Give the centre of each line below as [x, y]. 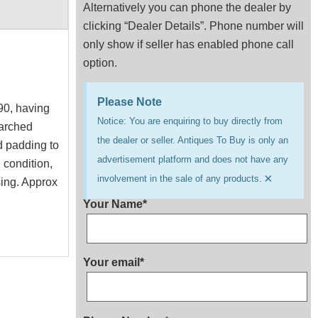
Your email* [114, 263]
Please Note [130, 102]
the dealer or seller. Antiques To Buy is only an [193, 140]
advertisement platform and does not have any [193, 159]
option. [100, 62]
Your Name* [115, 204]
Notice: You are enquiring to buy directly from [190, 121]
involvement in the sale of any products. [180, 178]
